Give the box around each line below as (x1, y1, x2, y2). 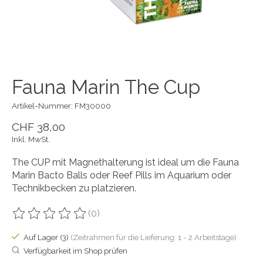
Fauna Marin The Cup (12, 75, 200, 99)
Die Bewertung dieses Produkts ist (12, 213, 161, 225)
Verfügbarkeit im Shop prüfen (23, 245, 127, 255)
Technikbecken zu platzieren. (12, 182, 136, 194)
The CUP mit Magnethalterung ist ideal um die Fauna (12, 156, 239, 168)
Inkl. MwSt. (12, 134, 50, 144)
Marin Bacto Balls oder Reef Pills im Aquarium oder (12, 169, 231, 181)
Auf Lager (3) (23, 232, 70, 242)
